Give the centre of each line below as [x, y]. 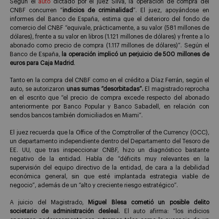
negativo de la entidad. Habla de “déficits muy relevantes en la [109, 159]
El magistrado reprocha [177, 89]
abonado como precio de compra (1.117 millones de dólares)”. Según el [109, 46]
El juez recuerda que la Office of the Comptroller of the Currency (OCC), [109, 132]
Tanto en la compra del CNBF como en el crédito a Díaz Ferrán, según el [109, 80]
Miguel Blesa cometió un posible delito [149, 202]
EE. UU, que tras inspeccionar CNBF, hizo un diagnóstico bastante [109, 150]
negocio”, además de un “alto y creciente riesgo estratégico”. [94, 185]
